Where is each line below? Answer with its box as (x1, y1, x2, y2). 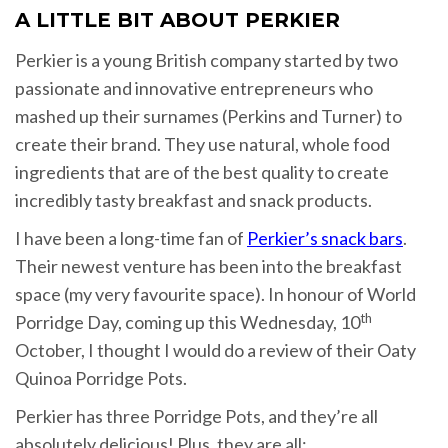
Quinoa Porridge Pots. (15, 367, 187, 390)
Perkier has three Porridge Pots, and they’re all (15, 405, 378, 428)
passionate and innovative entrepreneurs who (15, 77, 373, 100)
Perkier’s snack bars (247, 227, 403, 250)
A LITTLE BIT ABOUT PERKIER (15, 8, 340, 33)
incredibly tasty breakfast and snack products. (15, 189, 372, 212)
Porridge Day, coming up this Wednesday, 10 (15, 311, 360, 334)
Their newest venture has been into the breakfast (15, 255, 402, 278)
